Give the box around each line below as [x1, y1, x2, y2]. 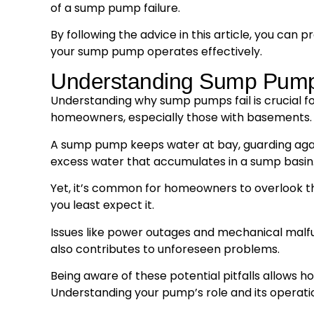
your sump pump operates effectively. [50, 43, 262, 60]
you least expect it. [50, 197, 154, 214]
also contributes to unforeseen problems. [50, 240, 280, 257]
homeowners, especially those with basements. [50, 109, 312, 126]
